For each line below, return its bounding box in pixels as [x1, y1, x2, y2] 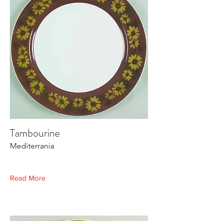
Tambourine [10, 125, 60, 141]
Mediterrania [10, 141, 54, 150]
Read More [10, 174, 45, 182]
